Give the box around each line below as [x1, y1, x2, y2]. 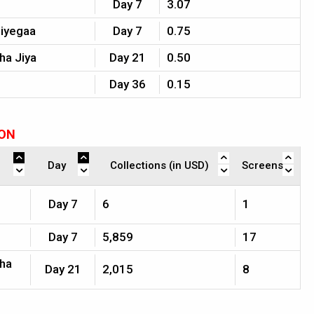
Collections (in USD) [109, 159, 209, 172]
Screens [242, 159, 283, 172]
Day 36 [109, 77, 146, 91]
